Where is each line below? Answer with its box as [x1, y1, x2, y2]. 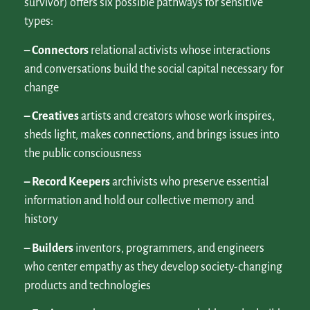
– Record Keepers [24, 176, 110, 189]
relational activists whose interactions [89, 44, 271, 57]
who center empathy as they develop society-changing [24, 260, 282, 273]
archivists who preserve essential [110, 176, 268, 189]
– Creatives [24, 110, 79, 123]
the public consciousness [24, 147, 142, 161]
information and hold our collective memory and [24, 194, 254, 208]
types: [24, 15, 53, 28]
